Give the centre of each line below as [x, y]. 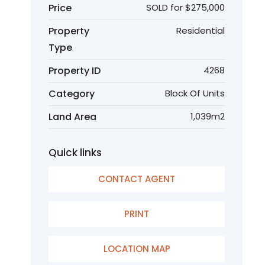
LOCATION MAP [137, 249]
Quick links [75, 153]
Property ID [75, 71]
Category [72, 94]
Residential [201, 30]
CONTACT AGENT [137, 179]
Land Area [72, 117]
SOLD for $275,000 [185, 7]
